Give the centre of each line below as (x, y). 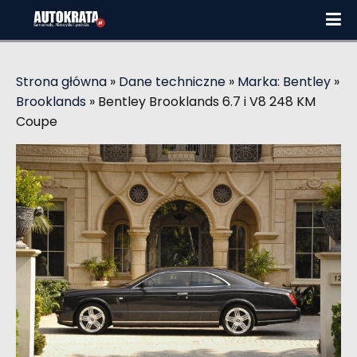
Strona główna (61, 82)
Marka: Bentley (284, 82)
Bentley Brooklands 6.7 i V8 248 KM (207, 102)
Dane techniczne (172, 82)
